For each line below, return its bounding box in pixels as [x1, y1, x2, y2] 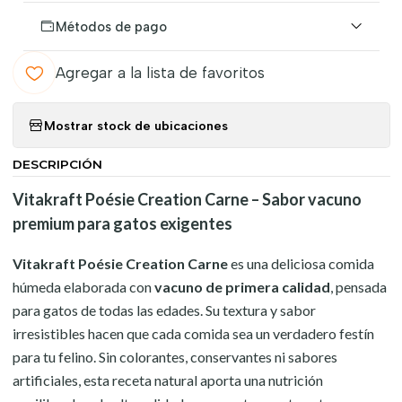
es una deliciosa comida [227, 255, 374, 272]
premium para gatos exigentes [12, 214, 232, 233]
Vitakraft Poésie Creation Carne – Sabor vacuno [12, 189, 362, 209]
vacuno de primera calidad [153, 278, 330, 295]
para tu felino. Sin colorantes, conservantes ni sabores [12, 348, 337, 365]
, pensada [329, 278, 387, 295]
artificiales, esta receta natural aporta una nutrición [12, 371, 323, 389]
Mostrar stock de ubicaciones [43, 117, 228, 134]
